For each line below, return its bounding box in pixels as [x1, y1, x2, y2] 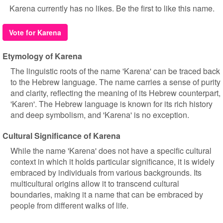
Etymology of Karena [2, 50, 82, 62]
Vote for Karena [9, 27, 61, 37]
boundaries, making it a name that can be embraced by [10, 189, 203, 200]
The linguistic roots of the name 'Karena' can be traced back [10, 65, 220, 77]
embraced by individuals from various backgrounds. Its [10, 167, 202, 178]
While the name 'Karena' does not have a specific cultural [10, 145, 212, 156]
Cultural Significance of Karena [2, 130, 120, 141]
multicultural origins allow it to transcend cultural [10, 178, 179, 189]
